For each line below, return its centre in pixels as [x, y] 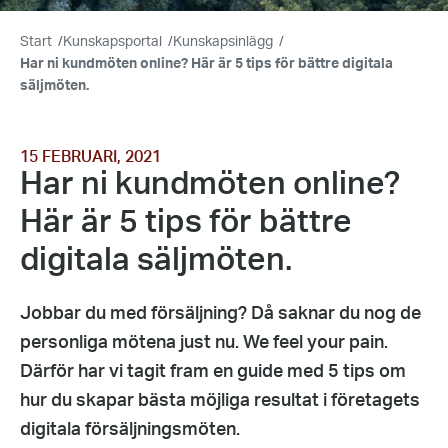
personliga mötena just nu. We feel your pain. [204, 342]
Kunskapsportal [112, 42]
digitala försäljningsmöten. [130, 429]
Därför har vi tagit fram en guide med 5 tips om [213, 371]
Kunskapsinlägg [223, 42]
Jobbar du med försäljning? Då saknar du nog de [220, 313]
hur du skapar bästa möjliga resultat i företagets [220, 400]
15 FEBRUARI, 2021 [90, 157]
